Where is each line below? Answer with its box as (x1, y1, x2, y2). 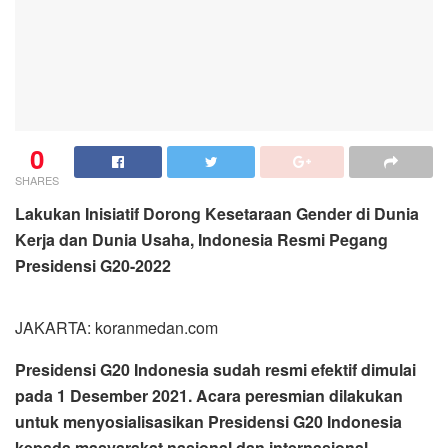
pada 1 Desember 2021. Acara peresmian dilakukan (15, 384, 403, 408)
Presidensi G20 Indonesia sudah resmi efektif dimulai (15, 358, 416, 382)
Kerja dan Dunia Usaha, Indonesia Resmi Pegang (15, 228, 388, 252)
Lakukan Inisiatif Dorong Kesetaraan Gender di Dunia (15, 202, 419, 226)
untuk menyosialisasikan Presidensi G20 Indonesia (15, 410, 402, 434)
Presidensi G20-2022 (15, 254, 171, 278)
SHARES (15, 172, 59, 189)
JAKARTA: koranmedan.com (15, 316, 218, 340)
